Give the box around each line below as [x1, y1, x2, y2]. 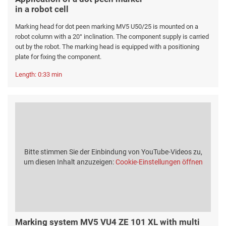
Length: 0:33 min [15, 70, 62, 78]
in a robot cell [15, 4, 69, 14]
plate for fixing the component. [15, 52, 101, 61]
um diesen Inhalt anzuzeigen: [23, 157, 116, 166]
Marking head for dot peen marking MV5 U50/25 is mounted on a [15, 22, 198, 30]
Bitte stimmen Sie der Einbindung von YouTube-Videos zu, [24, 147, 202, 156]
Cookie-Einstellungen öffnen [115, 157, 203, 166]
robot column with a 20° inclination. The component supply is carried [15, 32, 209, 40]
